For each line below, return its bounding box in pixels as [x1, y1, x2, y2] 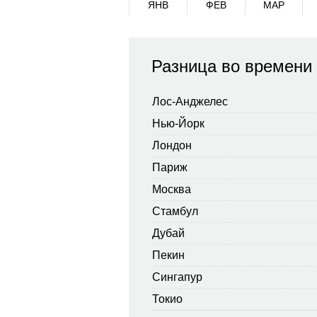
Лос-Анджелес [152, 95, 228, 108]
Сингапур [152, 270, 202, 283]
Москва [152, 183, 191, 195]
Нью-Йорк [152, 117, 204, 129]
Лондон [152, 139, 192, 151]
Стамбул [152, 204, 198, 217]
